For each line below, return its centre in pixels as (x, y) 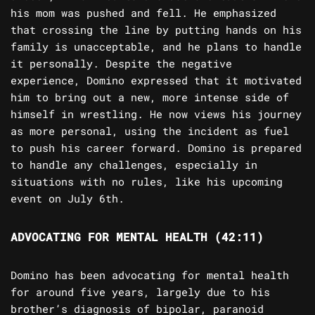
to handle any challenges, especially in (134, 165)
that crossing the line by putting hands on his (156, 30)
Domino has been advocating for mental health (150, 275)
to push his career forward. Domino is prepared (156, 148)
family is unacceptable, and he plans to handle (156, 47)
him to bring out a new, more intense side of (150, 97)
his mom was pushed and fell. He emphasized (143, 13)
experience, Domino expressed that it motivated (156, 81)
